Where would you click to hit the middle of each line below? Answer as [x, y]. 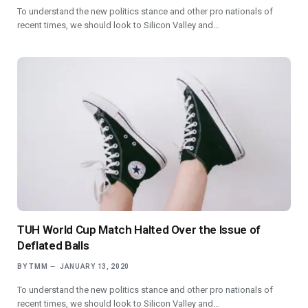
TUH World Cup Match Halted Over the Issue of [139, 229]
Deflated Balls [53, 245]
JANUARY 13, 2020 [95, 266]
